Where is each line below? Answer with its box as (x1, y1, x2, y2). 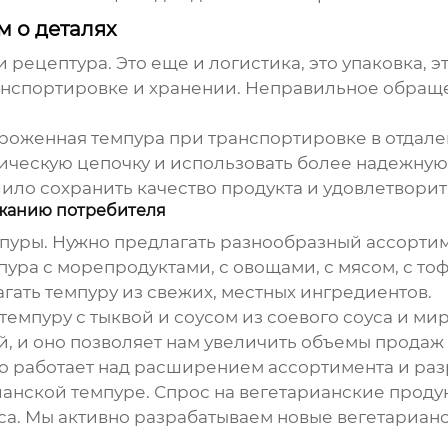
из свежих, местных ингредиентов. (117, 282, 432, 303)
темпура (90, 128, 165, 149)
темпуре (70, 382, 146, 403)
